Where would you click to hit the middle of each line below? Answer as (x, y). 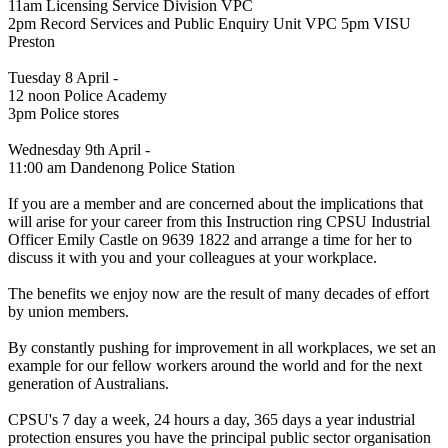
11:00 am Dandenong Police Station (121, 167)
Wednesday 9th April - (79, 149)
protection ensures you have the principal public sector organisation (219, 437)
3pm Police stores (63, 113)
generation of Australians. (88, 383)
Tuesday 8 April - (63, 77)
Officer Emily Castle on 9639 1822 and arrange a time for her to (210, 239)
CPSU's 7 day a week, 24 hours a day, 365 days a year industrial (211, 419)
